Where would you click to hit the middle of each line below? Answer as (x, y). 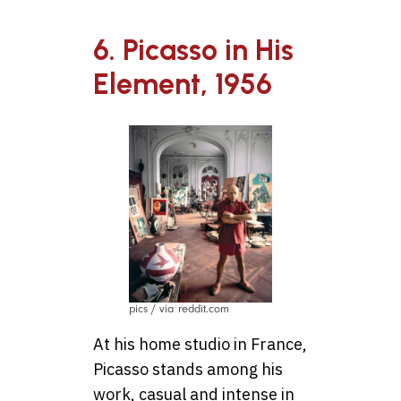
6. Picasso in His (193, 51)
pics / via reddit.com (179, 308)
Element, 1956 (183, 85)
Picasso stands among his (188, 369)
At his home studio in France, (200, 344)
